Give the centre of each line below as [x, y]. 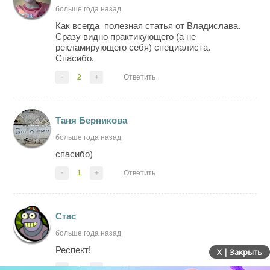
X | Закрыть [240, 252]
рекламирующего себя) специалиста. [133, 47]
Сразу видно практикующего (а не [126, 36]
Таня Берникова [92, 120]
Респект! [74, 250]
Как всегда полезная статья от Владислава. [148, 25]
